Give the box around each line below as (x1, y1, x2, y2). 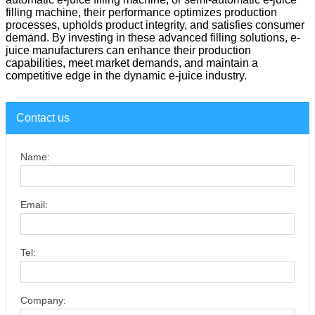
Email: (20, 198, 48, 210)
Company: (20, 294, 66, 306)
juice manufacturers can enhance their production (6, 44, 251, 56)
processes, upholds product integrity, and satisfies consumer (6, 18, 304, 31)
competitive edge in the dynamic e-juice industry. (6, 69, 247, 82)
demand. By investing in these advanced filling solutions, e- (6, 31, 300, 44)
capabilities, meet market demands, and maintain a (6, 56, 258, 69)
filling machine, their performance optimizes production (6, 6, 277, 18)
